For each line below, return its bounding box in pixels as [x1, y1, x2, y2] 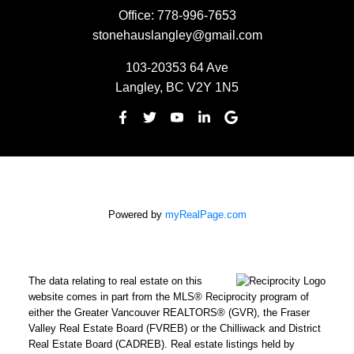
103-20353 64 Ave [126, 61, 228, 75]
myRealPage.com [164, 208, 247, 220]
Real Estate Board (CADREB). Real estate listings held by [28, 337, 295, 350]
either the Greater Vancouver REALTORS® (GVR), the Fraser [28, 306, 310, 318]
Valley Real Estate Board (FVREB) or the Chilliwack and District [28, 322, 321, 334]
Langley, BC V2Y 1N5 [115, 81, 239, 95]
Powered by [107, 208, 165, 220]
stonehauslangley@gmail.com [92, 28, 262, 43]
